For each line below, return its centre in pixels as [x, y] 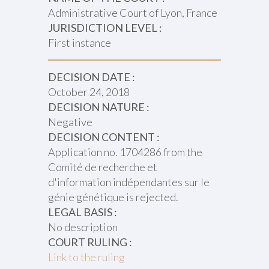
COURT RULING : [90, 242]
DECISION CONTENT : [104, 137]
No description [83, 227]
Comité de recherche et [102, 167]
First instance [79, 43]
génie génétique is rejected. [113, 197]
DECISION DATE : [91, 77]
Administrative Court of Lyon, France [132, 13]
